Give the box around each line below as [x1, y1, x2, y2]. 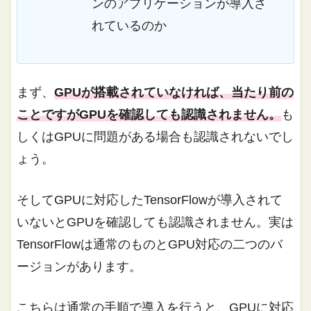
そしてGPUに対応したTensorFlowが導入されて [17, 192, 283, 207]
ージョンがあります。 [17, 259, 142, 274]
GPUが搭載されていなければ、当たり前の [54, 85, 294, 99]
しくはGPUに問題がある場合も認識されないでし [17, 129, 294, 144]
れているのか [91, 18, 167, 33]
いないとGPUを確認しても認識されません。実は [17, 215, 294, 229]
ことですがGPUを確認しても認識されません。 [17, 107, 282, 121]
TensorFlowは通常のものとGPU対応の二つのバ [17, 237, 283, 251]
